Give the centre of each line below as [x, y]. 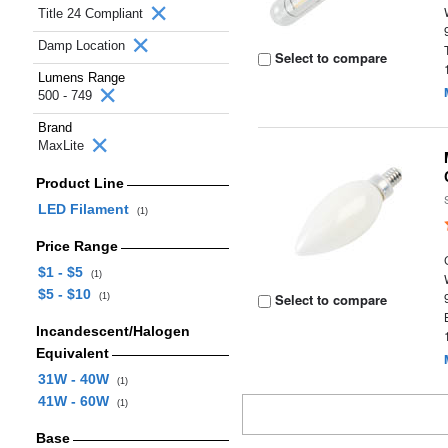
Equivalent [72, 353]
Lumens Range [81, 77]
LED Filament [87, 209]
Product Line [79, 183]
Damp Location [83, 45]
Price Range [76, 246]
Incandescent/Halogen [112, 331]
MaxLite [63, 145]
